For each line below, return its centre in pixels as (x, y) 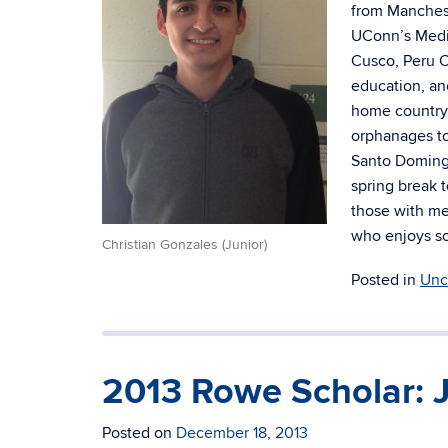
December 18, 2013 (242, 433)
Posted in (385, 280)
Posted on (139, 433)
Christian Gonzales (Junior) (184, 245)
